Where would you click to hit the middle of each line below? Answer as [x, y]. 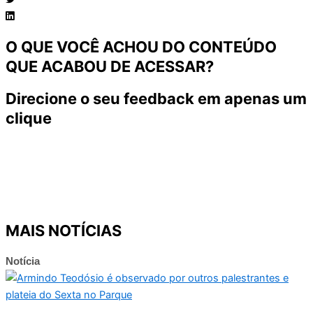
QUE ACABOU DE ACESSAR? [110, 67]
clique [29, 118]
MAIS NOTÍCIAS [64, 230]
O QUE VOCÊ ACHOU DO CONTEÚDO [141, 47]
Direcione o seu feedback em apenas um [156, 99]
